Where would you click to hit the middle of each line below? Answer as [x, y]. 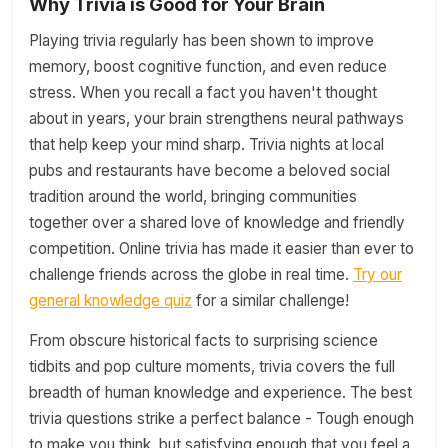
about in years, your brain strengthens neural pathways [216, 118]
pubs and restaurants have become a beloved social [209, 170]
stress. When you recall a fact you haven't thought [203, 92]
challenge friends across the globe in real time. [191, 274]
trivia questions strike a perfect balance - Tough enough [221, 418]
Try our [377, 274]
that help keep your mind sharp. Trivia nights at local [206, 144]
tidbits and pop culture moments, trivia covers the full [212, 366]
